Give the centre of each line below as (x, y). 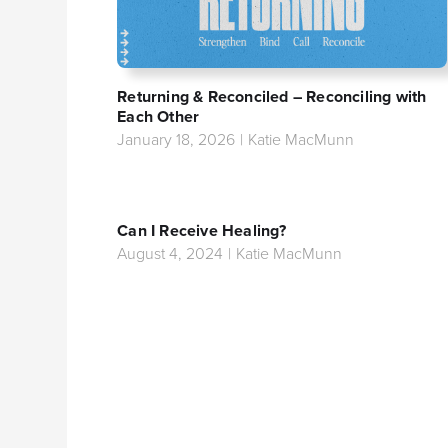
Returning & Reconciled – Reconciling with (272, 96)
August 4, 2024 (170, 253)
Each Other (158, 116)
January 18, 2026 (176, 139)
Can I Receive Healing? (202, 230)
